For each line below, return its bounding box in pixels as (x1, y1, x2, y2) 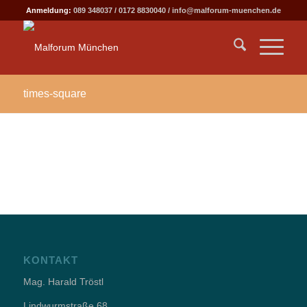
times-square (23, 88, 86, 99)
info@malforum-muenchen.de (171, 6, 281, 14)
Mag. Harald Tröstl (23, 275, 103, 287)
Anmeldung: (25, 6, 71, 14)
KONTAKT (23, 254, 78, 266)
